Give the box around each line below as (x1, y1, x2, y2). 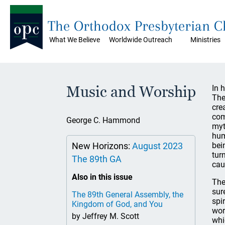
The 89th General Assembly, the (72, 190, 183, 199)
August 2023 (132, 141, 183, 151)
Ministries (190, 36, 220, 44)
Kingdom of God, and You (72, 199, 163, 209)
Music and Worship (66, 83, 196, 100)
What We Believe (49, 36, 100, 44)
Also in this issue (72, 172, 133, 182)
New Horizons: (72, 141, 132, 151)
